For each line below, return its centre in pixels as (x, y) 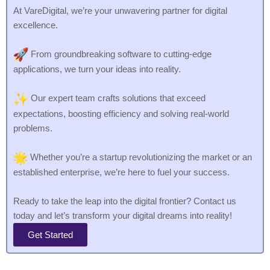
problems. (33, 128)
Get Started (50, 235)
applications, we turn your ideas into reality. (97, 70)
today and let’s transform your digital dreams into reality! (123, 216)
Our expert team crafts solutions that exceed (117, 99)
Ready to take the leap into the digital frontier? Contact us (125, 201)
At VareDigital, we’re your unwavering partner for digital (120, 11)
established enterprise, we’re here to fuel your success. (121, 172)
